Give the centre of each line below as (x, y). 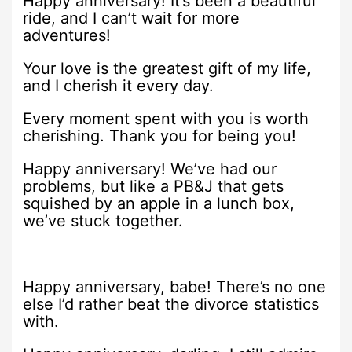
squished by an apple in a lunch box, (159, 203)
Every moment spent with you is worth (166, 118)
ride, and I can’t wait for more (132, 18)
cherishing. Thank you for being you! (160, 136)
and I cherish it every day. (119, 85)
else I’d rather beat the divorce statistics (171, 304)
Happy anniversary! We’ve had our (150, 169)
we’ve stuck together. (103, 220)
